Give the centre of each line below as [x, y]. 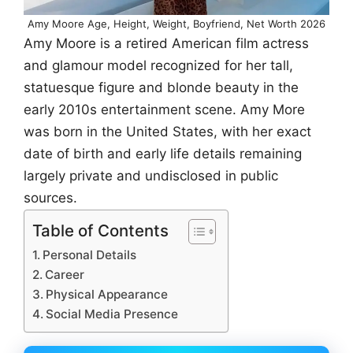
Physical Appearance [107, 295]
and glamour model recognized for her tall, [158, 65]
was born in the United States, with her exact [167, 131]
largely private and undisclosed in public [151, 175]
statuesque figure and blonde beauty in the [161, 87]
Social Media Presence [112, 314]
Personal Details [90, 255]
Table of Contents [100, 231]
